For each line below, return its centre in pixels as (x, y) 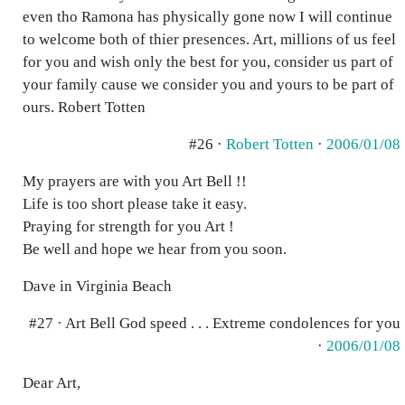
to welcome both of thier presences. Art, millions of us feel (209, 39)
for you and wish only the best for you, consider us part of (208, 62)
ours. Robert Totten (84, 107)
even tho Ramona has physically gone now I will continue (207, 17)
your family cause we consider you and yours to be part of (208, 85)
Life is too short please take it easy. (135, 204)
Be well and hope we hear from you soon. (155, 249)
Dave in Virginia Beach (97, 286)
